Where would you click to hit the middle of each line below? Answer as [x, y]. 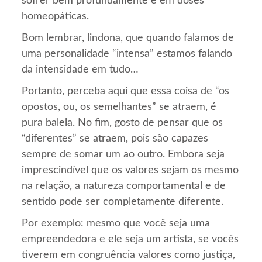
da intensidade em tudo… [80, 69]
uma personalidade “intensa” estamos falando [127, 54]
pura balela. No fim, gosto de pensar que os [123, 123]
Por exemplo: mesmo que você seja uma [116, 223]
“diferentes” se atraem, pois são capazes [115, 138]
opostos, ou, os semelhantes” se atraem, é [119, 107]
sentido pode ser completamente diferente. [123, 201]
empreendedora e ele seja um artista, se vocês [130, 239]
